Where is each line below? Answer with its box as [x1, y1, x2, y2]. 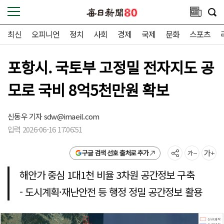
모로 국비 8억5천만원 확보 [7, 78, 169, 100]
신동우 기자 [7, 111, 44, 121]
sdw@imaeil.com [43, 111, 99, 121]
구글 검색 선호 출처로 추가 [81, 148, 148, 157]
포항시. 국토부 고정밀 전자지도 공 [7, 56, 214, 78]
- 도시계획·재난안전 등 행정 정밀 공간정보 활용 [19, 184, 202, 199]
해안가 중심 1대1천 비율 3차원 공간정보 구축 [19, 167, 194, 182]
